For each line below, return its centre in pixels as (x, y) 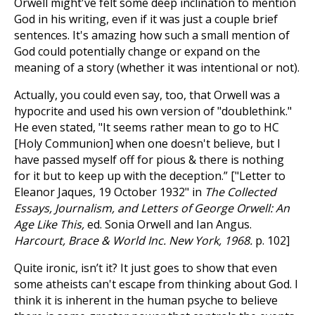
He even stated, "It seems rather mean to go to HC (147, 127)
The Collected (240, 192)
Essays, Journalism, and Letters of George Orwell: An (152, 208)
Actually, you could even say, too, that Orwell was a (147, 95)
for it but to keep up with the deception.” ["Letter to (150, 176)
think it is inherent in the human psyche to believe (146, 300)
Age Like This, (51, 224)
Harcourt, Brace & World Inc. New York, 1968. (133, 240)
